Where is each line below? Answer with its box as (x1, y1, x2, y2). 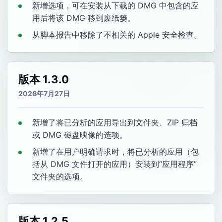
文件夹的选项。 (32, 171, 88, 181)
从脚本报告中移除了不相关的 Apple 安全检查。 (32, 30, 202, 40)
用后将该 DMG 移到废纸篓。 (32, 13, 135, 23)
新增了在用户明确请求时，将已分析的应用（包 (32, 147, 199, 157)
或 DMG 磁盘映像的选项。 (32, 130, 127, 140)
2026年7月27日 (18, 89, 70, 98)
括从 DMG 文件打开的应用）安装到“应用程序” (32, 159, 197, 169)
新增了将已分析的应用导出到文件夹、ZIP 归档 (32, 117, 197, 127)
